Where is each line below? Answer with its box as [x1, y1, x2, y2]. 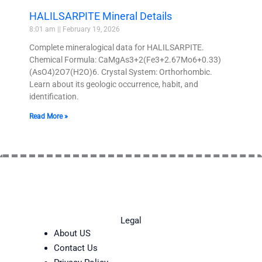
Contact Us [53, 242, 98, 253]
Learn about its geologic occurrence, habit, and [29, 80, 198, 89]
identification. [29, 92, 79, 102]
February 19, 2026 [61, 25, 120, 34]
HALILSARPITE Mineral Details [29, 10, 172, 23]
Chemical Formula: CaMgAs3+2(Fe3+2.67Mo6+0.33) [29, 55, 221, 65]
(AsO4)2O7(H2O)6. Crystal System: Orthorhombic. [29, 67, 212, 77]
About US [53, 227, 91, 239]
